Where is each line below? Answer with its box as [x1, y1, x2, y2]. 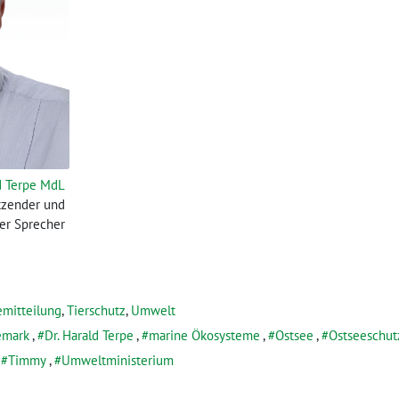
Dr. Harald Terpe [45, 327, 134, 345]
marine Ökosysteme [149, 327, 260, 345]
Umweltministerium [61, 352, 174, 370]
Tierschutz [67, 302, 126, 320]
